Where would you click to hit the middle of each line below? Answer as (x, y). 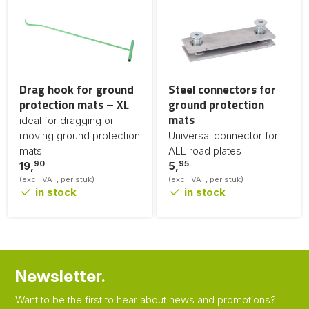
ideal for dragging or (67, 120)
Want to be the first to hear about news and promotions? (146, 300)
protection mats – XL (74, 104)
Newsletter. (60, 276)
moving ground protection (80, 135)
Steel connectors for (222, 89)
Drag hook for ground (77, 89)
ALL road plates (205, 150)
